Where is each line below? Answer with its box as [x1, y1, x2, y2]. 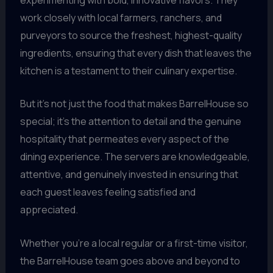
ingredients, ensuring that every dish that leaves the [19, 46, 252, 60]
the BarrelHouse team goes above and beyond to [19, 253, 240, 268]
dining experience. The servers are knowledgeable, [19, 150, 250, 164]
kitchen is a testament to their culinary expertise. [19, 63, 237, 77]
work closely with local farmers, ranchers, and [19, 10, 222, 24]
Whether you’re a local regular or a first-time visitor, [19, 236, 248, 250]
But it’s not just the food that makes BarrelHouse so [19, 97, 249, 111]
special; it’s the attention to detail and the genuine [19, 115, 241, 129]
